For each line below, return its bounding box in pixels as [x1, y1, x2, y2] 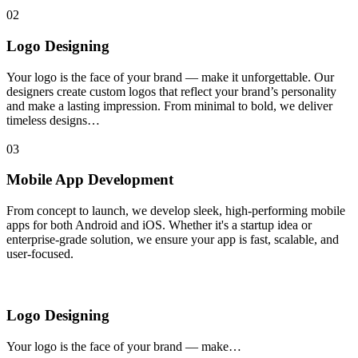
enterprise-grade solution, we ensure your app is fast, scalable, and [6, 233, 339, 247]
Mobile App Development [6, 171, 173, 189]
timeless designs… [6, 113, 100, 127]
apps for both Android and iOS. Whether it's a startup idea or [6, 218, 312, 233]
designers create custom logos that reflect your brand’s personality [6, 84, 336, 98]
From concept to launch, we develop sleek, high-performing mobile [6, 204, 345, 218]
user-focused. [6, 247, 74, 261]
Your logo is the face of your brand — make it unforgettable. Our [6, 70, 334, 84]
